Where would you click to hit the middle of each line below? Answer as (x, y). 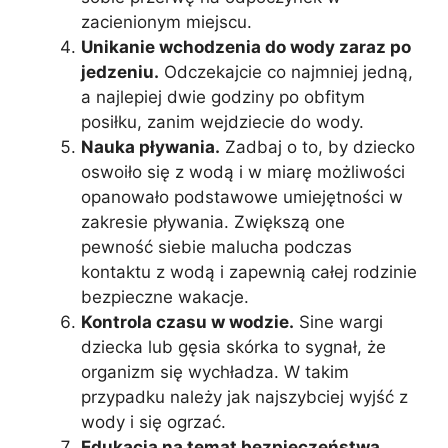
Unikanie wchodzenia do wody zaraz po (246, 47)
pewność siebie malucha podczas (216, 247)
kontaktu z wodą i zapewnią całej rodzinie (249, 272)
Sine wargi (338, 322)
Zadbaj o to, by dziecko (317, 147)
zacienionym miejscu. (166, 22)
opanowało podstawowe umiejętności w (242, 197)
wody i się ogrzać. (153, 422)
